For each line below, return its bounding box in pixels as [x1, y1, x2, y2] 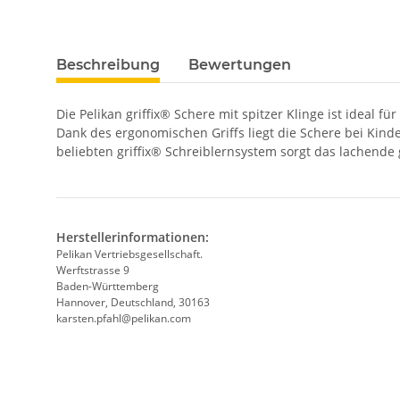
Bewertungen [188, 56, 291, 74]
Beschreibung [56, 56, 160, 74]
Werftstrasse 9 [56, 262, 132, 279]
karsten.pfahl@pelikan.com [56, 311, 191, 327]
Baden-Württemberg [56, 279, 159, 295]
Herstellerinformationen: [56, 229, 209, 246]
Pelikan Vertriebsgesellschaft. [56, 246, 203, 262]
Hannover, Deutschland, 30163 [56, 295, 210, 311]
